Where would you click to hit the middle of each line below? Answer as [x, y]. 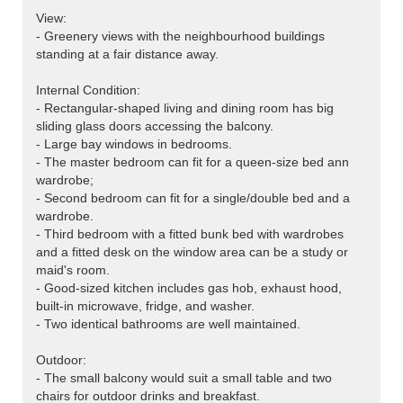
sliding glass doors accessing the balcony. [155, 126]
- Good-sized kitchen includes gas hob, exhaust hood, [189, 288]
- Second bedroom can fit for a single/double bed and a [193, 198]
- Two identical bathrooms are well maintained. [168, 324]
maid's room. [73, 270]
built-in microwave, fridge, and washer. [145, 306]
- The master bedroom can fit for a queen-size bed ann [193, 162]
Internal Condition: [88, 90]
